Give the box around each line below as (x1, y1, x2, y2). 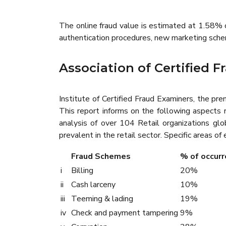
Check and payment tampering (71, 207, 178, 218)
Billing (71, 165, 93, 176)
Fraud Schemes (71, 151, 131, 162)
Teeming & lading (71, 193, 133, 204)
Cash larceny (71, 179, 116, 190)
